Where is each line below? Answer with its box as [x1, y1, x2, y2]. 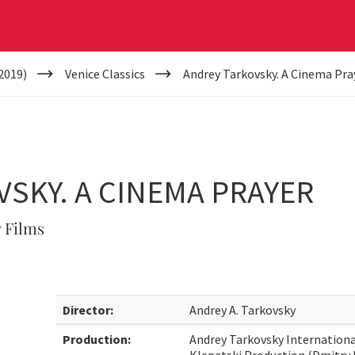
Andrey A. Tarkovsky [189, 302, 296, 318]
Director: [63, 302, 114, 318]
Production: [63, 331, 132, 347]
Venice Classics [64, 66, 145, 82]
